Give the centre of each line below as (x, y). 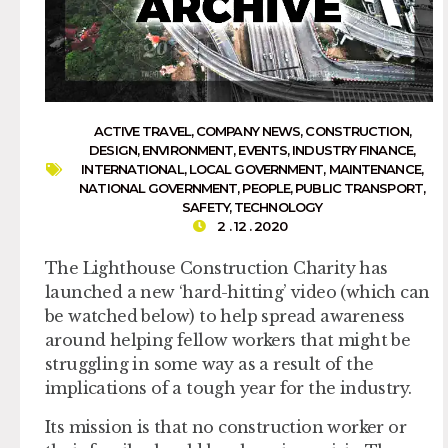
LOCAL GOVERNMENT (256, 169)
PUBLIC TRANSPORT (359, 188)
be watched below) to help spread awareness (225, 316)
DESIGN (113, 150)
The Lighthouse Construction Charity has (216, 268)
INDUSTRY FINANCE (352, 150)
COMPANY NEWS (248, 131)
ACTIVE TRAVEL (142, 131)
